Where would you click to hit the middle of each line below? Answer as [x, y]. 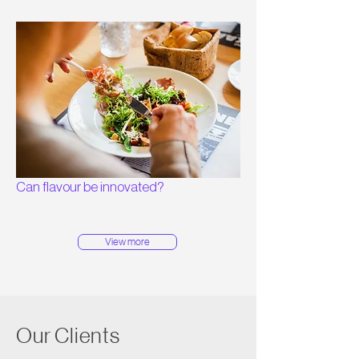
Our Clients [68, 335]
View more [127, 242]
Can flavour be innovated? [90, 187]
